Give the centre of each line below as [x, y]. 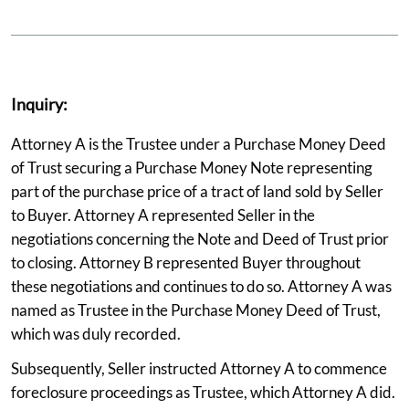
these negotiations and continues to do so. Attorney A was [201, 286]
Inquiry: [39, 104]
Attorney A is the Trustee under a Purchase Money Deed [199, 143]
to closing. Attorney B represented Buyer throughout [186, 262]
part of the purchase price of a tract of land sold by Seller [197, 191]
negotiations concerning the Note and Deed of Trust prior [200, 238]
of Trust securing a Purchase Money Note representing [192, 167]
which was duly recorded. [96, 333]
